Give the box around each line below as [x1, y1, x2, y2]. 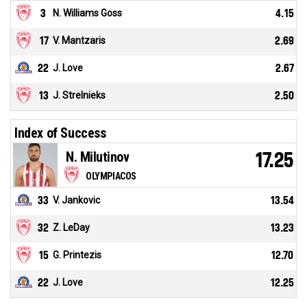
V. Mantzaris [53, 35, 106, 47]
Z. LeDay [53, 222, 90, 234]
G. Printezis [53, 249, 101, 261]
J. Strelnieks [53, 90, 106, 101]
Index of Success [14, 125, 106, 142]
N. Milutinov [66, 149, 129, 166]
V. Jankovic [53, 195, 100, 206]
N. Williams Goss [53, 8, 122, 19]
